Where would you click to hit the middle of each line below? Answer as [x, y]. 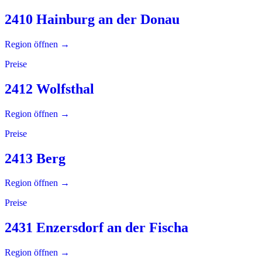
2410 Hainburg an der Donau [92, 19]
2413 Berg [35, 158]
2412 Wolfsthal [49, 89]
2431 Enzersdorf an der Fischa [96, 228]
